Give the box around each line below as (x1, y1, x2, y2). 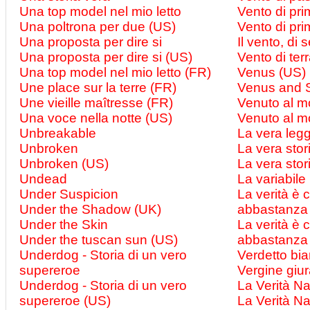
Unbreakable (19, 126, 96, 140)
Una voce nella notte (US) (19, 111, 172, 125)
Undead (19, 172, 67, 186)
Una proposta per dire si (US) (19, 50, 192, 64)
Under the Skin (19, 217, 108, 232)
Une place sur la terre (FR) (19, 80, 176, 95)
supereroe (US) (19, 293, 111, 308)
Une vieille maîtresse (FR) (19, 95, 173, 110)
